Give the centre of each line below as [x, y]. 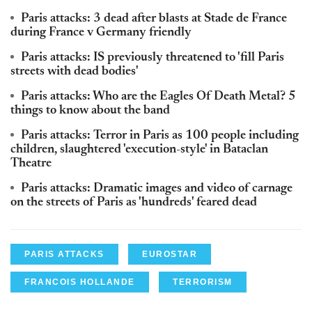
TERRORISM [203, 282]
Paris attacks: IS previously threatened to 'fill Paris [153, 58]
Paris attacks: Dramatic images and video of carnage [157, 189]
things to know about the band [90, 111]
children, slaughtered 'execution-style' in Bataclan [139, 150]
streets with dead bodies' [75, 72]
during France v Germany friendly [101, 33]
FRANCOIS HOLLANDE [80, 282]
